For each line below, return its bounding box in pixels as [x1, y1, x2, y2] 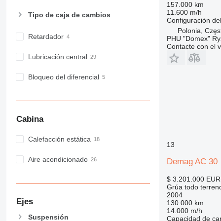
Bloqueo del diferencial [28, 73, 99, 81]
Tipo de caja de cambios [28, 11, 110, 19]
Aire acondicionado [28, 155, 88, 164]
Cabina [16, 114, 43, 124]
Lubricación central [28, 53, 87, 61]
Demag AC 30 [166, 156, 218, 166]
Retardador [28, 33, 64, 41]
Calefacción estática [28, 135, 91, 144]
